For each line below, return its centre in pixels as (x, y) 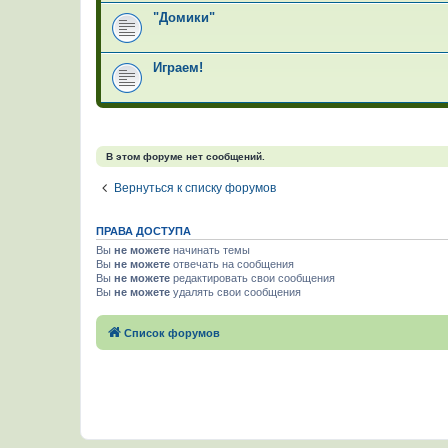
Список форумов (172, 333)
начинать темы (210, 249)
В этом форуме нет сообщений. (185, 156)
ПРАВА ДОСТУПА (143, 230)
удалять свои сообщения (235, 291)
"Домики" (184, 17)
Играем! (178, 67)
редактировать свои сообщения (252, 277)
